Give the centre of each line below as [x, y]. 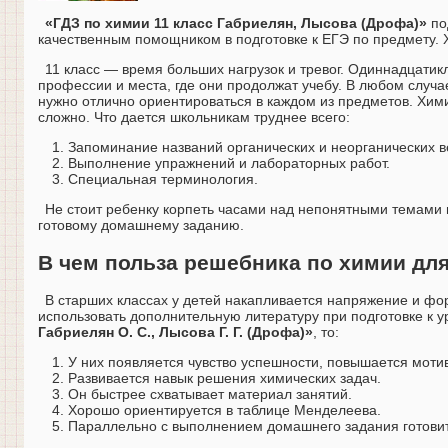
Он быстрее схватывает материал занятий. [210, 394]
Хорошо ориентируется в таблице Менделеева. [224, 410]
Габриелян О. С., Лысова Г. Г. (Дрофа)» [175, 332]
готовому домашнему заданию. [141, 225]
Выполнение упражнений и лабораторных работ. [229, 163]
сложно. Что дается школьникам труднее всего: [194, 117]
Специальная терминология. [163, 179]
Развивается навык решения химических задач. [224, 378]
